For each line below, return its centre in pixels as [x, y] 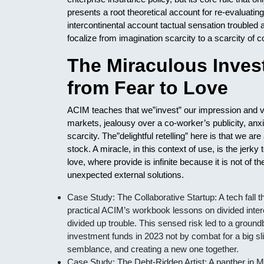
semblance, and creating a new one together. [153, 249]
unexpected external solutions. [126, 175]
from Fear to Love [148, 88]
